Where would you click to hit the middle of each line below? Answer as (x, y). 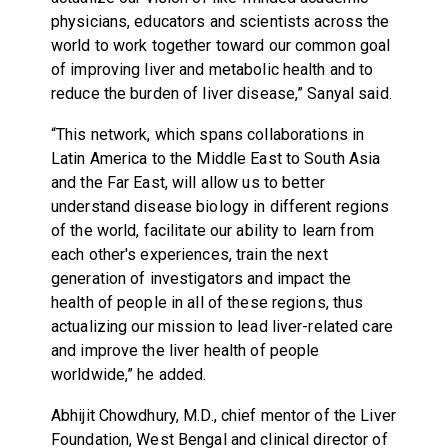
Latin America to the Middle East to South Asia (215, 158)
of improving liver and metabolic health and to (212, 69)
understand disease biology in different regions (220, 206)
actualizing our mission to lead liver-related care (221, 326)
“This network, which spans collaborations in (207, 134)
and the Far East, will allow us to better (187, 182)
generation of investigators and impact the (200, 278)
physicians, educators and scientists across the (220, 21)
